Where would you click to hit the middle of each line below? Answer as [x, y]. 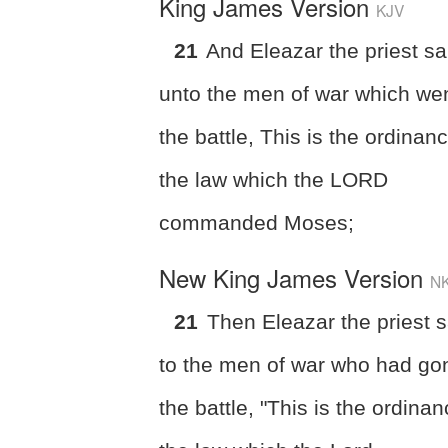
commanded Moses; [257, 222]
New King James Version [295, 277]
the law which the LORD [274, 179]
